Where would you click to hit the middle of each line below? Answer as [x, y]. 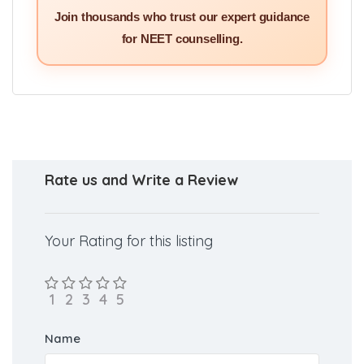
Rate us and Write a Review [141, 180]
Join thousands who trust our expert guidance [182, 17]
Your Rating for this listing [129, 241]
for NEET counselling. [182, 39]
